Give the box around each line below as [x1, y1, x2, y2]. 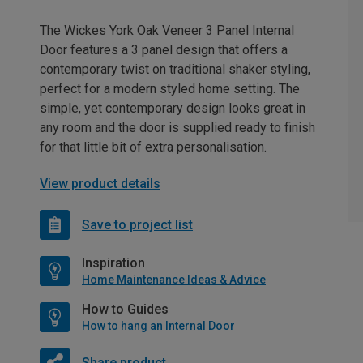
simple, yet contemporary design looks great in [40, 100, 305, 116]
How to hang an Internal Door [82, 319, 235, 332]
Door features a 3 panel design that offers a [40, 42, 288, 58]
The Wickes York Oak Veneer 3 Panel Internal [40, 23, 294, 38]
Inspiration [82, 255, 145, 271]
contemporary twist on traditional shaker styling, [40, 62, 310, 77]
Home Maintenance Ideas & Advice [82, 273, 266, 286]
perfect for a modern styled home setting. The [40, 81, 300, 96]
